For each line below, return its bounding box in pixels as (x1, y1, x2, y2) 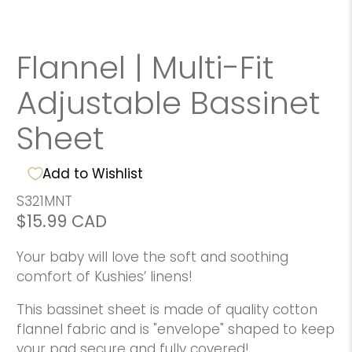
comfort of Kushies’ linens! (16, 266, 193, 286)
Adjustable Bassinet (16, 80, 321, 125)
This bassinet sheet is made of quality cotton (16, 299, 318, 319)
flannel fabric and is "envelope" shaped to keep (16, 319, 335, 339)
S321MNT (16, 191, 73, 211)
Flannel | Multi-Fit (16, 45, 274, 90)
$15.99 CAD (16, 209, 108, 233)
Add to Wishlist (42, 164, 144, 184)
